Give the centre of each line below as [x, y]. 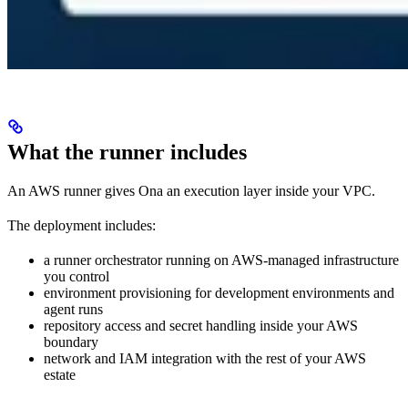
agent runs [73, 309]
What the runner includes [127, 152]
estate [60, 374]
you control [76, 276]
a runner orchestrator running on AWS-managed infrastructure [221, 260]
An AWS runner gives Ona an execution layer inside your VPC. [191, 190]
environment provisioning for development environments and [219, 292]
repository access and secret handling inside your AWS [201, 325]
